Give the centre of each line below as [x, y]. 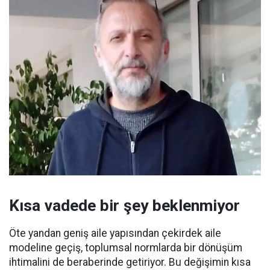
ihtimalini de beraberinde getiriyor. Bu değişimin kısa [130, 262]
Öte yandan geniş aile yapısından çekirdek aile [115, 233]
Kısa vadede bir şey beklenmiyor [124, 205]
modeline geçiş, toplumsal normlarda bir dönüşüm [126, 247]
